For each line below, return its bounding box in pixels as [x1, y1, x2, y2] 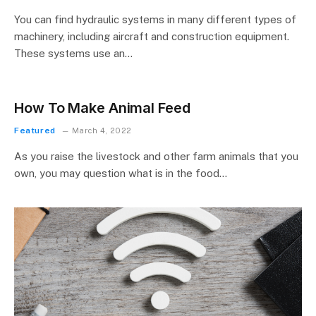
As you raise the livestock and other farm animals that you [14, 150, 298, 162]
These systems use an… [14, 47, 133, 59]
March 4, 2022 [72, 126, 132, 135]
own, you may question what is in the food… [14, 166, 227, 179]
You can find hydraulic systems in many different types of [14, 13, 296, 25]
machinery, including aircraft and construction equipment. [14, 30, 289, 42]
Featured [14, 125, 56, 135]
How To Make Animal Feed [14, 99, 190, 116]
